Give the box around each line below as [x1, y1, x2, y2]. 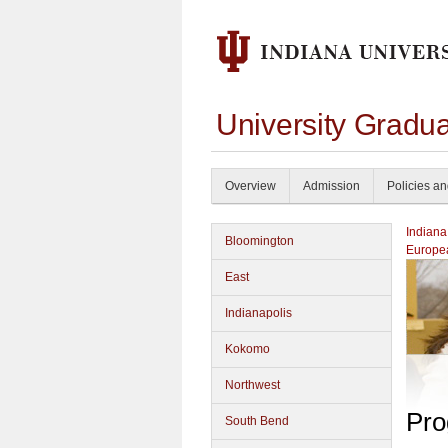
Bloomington [225, 234, 294, 248]
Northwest [225, 378, 280, 392]
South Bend [225, 414, 289, 428]
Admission [303, 179, 360, 193]
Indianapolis [225, 306, 292, 320]
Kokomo [225, 342, 270, 356]
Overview [225, 179, 276, 193]
